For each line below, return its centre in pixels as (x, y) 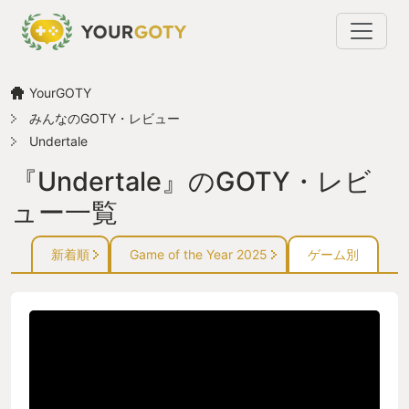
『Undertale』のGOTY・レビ (191, 181)
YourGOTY (60, 92)
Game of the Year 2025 (198, 254)
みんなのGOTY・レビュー (105, 118)
